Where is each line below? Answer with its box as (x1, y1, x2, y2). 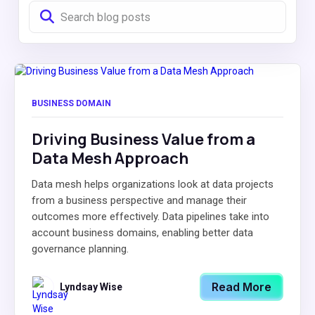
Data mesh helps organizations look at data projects (32, 178, 274, 191)
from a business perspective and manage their (32, 194, 247, 207)
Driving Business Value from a (32, 129, 255, 150)
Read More (212, 280, 271, 294)
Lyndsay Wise (60, 281, 122, 292)
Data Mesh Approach (32, 148, 188, 169)
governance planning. (32, 243, 129, 255)
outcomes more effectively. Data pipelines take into (32, 210, 269, 223)
